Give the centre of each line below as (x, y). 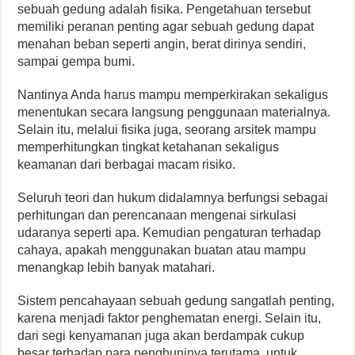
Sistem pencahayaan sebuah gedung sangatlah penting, (176, 301)
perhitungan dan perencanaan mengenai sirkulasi (157, 216)
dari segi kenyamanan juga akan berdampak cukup (161, 336)
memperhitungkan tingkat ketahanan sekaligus (149, 147)
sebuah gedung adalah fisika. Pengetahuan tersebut (164, 10)
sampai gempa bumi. (76, 62)
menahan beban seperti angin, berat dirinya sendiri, (162, 44)
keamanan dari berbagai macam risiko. (127, 165)
